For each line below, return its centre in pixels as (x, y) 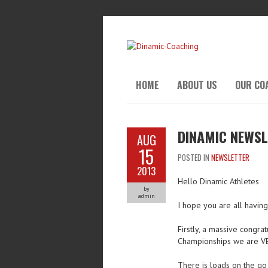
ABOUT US (197, 85)
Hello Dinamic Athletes (218, 181)
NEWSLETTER (230, 157)
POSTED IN (194, 157)
